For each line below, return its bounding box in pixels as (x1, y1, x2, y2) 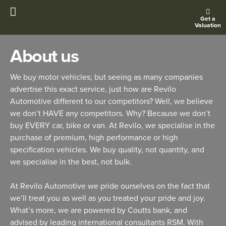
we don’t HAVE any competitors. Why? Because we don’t (10, 108, 210, 119)
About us (10, 45, 78, 67)
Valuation (195, 22, 221, 29)
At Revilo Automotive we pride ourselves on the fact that (10, 181, 210, 191)
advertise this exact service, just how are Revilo (10, 84, 176, 94)
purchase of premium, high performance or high (10, 133, 178, 143)
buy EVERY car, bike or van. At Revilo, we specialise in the (10, 121, 215, 131)
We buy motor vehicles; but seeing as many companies (10, 72, 203, 82)
